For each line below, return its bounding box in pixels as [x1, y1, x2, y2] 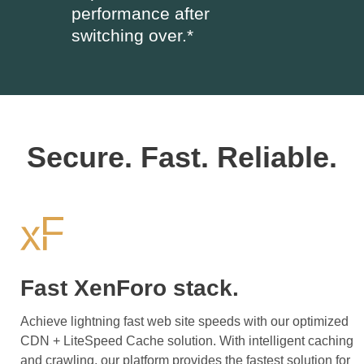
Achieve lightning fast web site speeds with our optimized [20, 314, 349, 328]
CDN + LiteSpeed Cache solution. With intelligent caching [20, 333, 353, 348]
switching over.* [71, 25, 193, 45]
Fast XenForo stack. [20, 275, 239, 301]
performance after [71, 3, 210, 23]
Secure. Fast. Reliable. [27, 140, 337, 174]
